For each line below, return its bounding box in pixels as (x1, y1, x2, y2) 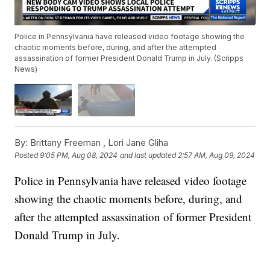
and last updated (120, 151, 177, 160)
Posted (14, 151, 40, 160)
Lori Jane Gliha (108, 136, 169, 148)
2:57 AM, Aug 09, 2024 (178, 151, 256, 160)
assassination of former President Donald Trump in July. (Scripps (14, 54, 244, 63)
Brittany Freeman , (28, 136, 108, 148)
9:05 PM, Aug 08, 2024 (40, 151, 118, 160)
